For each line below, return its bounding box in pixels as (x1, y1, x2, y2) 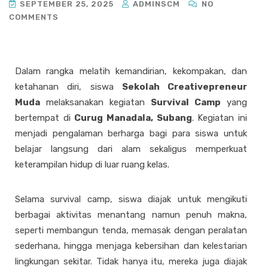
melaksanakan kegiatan (40, 97, 151, 108)
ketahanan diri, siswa (15, 81, 122, 92)
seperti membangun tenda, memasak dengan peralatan (15, 225, 247, 236)
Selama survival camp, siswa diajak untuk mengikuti (15, 194, 247, 205)
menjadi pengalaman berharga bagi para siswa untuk (15, 128, 247, 139)
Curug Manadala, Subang (74, 112, 192, 123)
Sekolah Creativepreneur (121, 81, 247, 92)
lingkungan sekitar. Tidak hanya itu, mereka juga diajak (15, 256, 247, 267)
